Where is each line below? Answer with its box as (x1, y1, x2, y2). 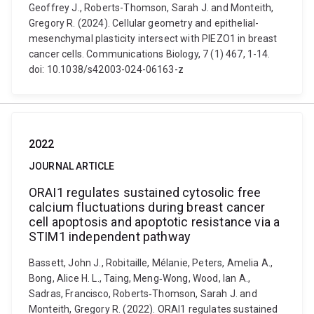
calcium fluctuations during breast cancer (29, 200, 266, 214)
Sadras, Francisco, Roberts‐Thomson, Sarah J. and (29, 288, 257, 299)
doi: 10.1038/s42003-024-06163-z (29, 64, 184, 75)
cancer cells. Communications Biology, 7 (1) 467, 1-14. (29, 48, 271, 60)
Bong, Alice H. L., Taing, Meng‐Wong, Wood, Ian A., (29, 273, 251, 284)
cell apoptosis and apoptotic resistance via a (29, 214, 280, 229)
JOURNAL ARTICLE (29, 161, 115, 172)
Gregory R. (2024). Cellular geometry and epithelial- (29, 18, 259, 29)
